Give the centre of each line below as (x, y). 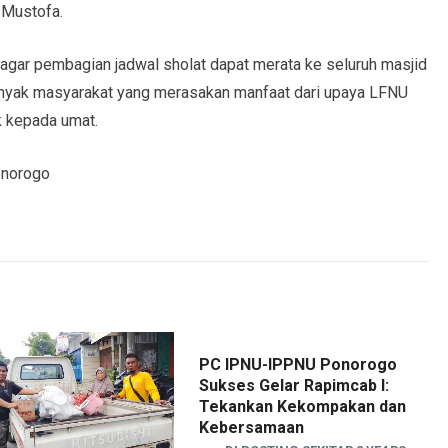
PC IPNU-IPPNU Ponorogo (298, 365)
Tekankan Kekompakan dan (302, 407)
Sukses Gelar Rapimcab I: (294, 386)
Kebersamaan (251, 428)
